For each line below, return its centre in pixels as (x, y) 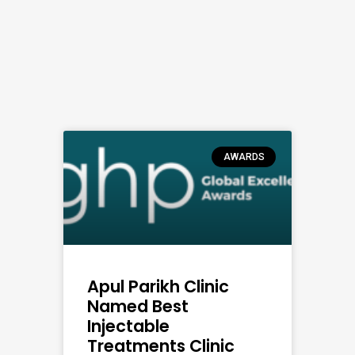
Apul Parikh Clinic (158, 286)
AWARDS (244, 157)
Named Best (138, 306)
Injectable (128, 326)
